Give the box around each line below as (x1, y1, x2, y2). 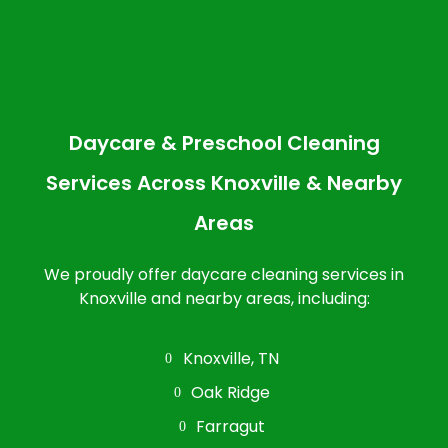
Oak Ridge (191, 380, 271, 404)
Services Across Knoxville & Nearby (46, 168, 402, 197)
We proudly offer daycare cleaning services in (44, 262, 404, 286)
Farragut (196, 414, 266, 438)
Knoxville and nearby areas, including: (78, 286, 370, 310)
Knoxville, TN (182, 346, 279, 370)
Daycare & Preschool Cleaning (68, 128, 380, 157)
